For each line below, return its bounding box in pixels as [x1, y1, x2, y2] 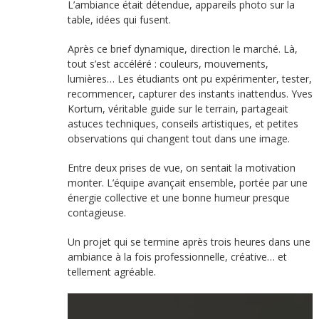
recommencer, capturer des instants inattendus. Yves [67, 87, 313, 101]
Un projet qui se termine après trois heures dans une [67, 235, 310, 249]
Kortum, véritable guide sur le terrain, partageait [67, 102, 288, 116]
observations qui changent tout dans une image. [67, 132, 290, 146]
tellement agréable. [67, 265, 156, 279]
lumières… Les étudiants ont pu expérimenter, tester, [67, 72, 312, 86]
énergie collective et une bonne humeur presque [67, 191, 290, 205]
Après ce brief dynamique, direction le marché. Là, [67, 42, 298, 56]
